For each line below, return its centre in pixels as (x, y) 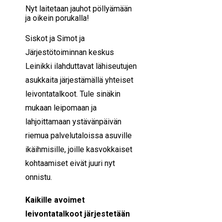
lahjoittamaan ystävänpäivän (73, 122)
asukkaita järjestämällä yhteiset (79, 80)
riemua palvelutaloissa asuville (79, 136)
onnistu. (39, 177)
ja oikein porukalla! (57, 18)
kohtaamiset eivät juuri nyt (70, 163)
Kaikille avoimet (55, 200)
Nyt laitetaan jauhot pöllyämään (79, 9)
